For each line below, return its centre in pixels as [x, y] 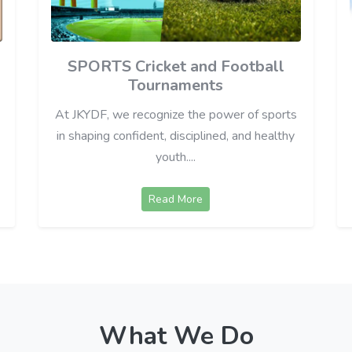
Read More [176, 200]
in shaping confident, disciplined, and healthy [176, 136]
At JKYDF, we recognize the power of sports [176, 115]
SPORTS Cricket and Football [176, 67]
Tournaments [176, 86]
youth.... [176, 158]
